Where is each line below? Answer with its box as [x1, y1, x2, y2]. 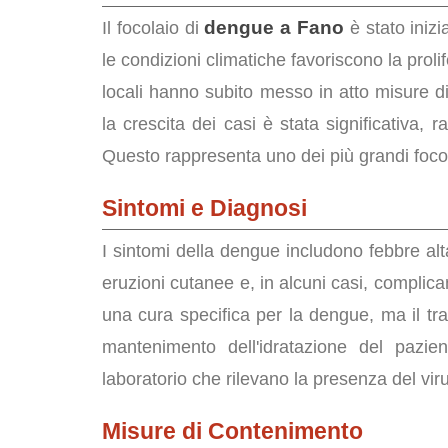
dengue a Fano [204, 17, 345, 38]
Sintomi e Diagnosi [102, 195, 307, 221]
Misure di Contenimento [102, 418, 363, 444]
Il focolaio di [102, 18, 205, 38]
